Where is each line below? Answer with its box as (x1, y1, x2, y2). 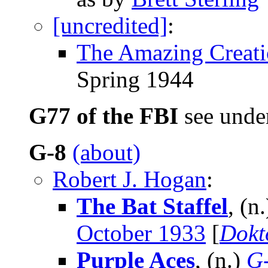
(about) (72, 139, 141, 166)
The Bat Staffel (77, 193, 228, 220)
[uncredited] (53, 13, 167, 39)
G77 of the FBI (29, 103, 178, 129)
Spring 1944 (77, 66, 194, 93)
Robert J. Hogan (53, 166, 206, 193)
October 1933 (77, 220, 206, 246)
